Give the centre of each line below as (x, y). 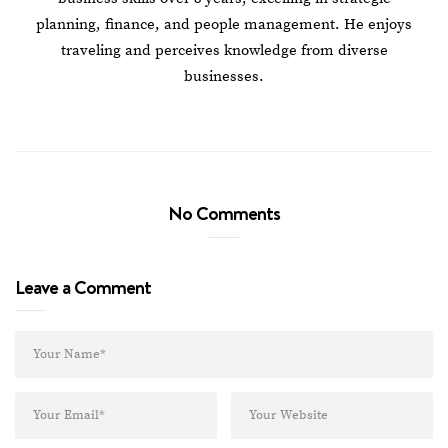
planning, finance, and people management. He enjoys (224, 24)
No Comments (224, 212)
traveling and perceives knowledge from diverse (224, 50)
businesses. (224, 76)
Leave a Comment (83, 286)
